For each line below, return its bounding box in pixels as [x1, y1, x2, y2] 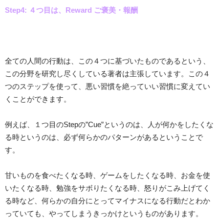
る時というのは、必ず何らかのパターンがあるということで [5, 132, 203, 141]
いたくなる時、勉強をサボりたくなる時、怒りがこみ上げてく [5, 183, 210, 192]
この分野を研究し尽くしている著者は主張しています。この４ [5, 69, 210, 78]
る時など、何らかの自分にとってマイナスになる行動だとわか [5, 196, 210, 205]
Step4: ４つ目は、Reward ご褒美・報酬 [5, 5, 138, 14]
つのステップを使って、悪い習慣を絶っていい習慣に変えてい [5, 82, 210, 90]
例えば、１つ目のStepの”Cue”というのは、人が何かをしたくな [5, 120, 214, 129]
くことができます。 [5, 94, 71, 103]
